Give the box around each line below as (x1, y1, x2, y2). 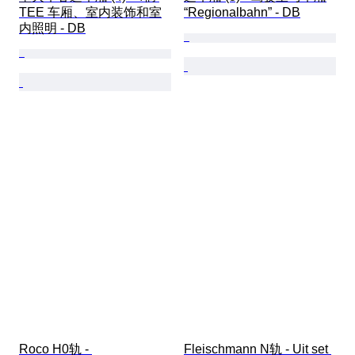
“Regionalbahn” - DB (184, 5, 300, 19)
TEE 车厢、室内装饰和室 (19, 5, 162, 19)
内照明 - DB (19, 21, 86, 35)
